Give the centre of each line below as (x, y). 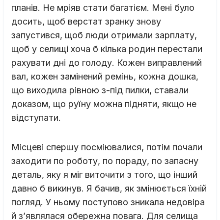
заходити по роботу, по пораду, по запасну (105, 161)
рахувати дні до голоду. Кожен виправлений (107, 62)
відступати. (36, 117)
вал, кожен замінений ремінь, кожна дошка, (105, 76)
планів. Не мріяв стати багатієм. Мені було (103, 7)
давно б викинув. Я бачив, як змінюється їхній (109, 188)
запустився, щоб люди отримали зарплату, (104, 35)
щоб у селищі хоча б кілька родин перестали (107, 49)
